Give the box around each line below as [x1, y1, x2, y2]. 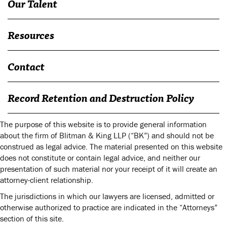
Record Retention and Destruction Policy [8, 89, 194, 106]
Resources [8, 26, 54, 44]
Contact [8, 57, 45, 75]
